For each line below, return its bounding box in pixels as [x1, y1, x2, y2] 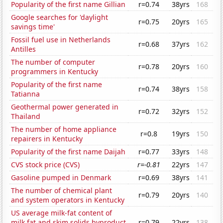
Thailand [11, 111, 41, 121]
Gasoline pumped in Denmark [11, 173, 111, 183]
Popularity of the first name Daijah [11, 147, 126, 157]
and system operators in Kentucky [11, 195, 125, 205]
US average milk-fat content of [11, 208, 112, 218]
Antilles [11, 44, 36, 54]
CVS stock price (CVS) [11, 160, 80, 170]
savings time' [11, 22, 55, 32]
